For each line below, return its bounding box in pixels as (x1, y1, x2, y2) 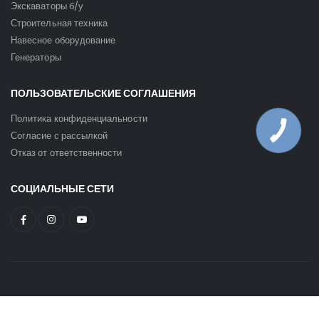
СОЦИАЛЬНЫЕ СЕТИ (11, 182, 114, 197)
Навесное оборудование (11, 33, 116, 46)
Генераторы (11, 51, 61, 63)
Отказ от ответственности (11, 147, 122, 159)
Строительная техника (11, 16, 108, 29)
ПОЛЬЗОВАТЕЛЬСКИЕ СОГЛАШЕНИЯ (11, 86, 196, 100)
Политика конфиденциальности (11, 113, 147, 125)
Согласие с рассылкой (11, 130, 108, 142)
